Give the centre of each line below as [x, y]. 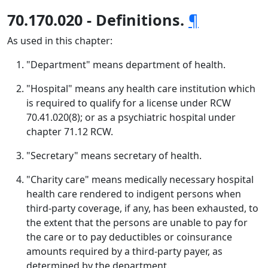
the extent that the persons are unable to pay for [137, 223]
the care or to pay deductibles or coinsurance [129, 237]
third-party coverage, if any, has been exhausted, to [142, 208]
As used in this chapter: [60, 41]
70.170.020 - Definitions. [96, 20]
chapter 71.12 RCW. [70, 132]
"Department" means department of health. [126, 65]
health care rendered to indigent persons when [134, 194]
